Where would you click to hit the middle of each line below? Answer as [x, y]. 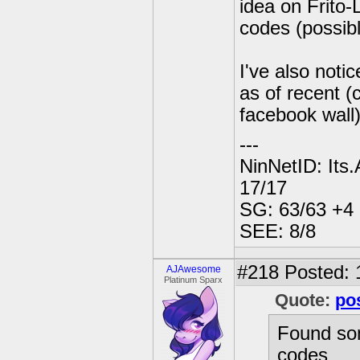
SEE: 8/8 [278, 231]
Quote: [305, 300]
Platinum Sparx [194, 280]
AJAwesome [194, 269]
